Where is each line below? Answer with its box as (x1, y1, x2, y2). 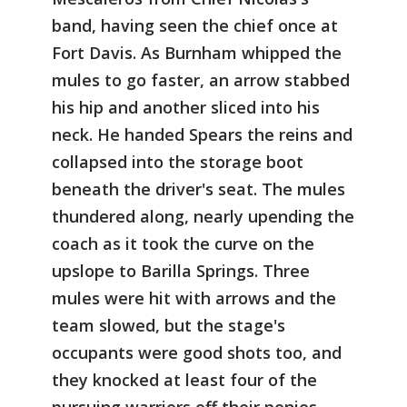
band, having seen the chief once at (52, 15, 338, 37)
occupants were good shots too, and (52, 342, 342, 364)
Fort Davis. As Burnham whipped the (52, 42, 342, 65)
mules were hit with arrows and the (52, 287, 336, 310)
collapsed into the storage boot (52, 151, 303, 174)
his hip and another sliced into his (52, 96, 320, 119)
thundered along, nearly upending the (52, 205, 354, 228)
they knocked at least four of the (52, 369, 317, 392)
